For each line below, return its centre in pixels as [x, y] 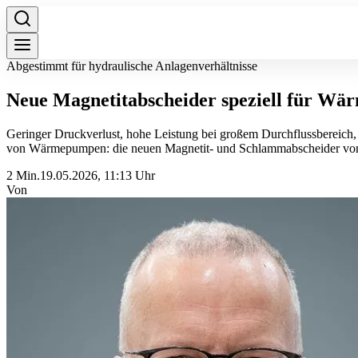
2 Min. [23, 175]
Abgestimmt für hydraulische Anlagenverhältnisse [132, 66]
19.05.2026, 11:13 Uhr [97, 175]
